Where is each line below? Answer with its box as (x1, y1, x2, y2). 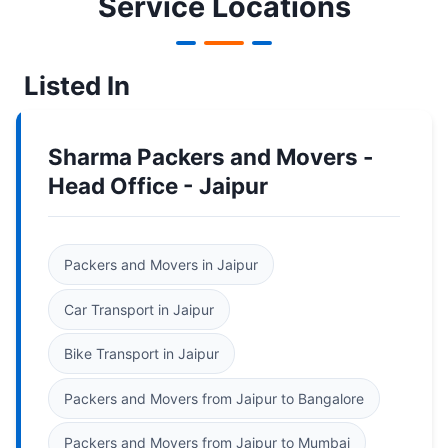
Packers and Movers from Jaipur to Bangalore (64, 389, 364, 407)
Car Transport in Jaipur (64, 300, 214, 318)
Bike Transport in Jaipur (64, 345, 219, 363)
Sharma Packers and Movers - (48, 142, 374, 170)
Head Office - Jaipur (48, 171, 268, 199)
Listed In (24, 69, 130, 101)
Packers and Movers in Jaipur (64, 256, 258, 274)
